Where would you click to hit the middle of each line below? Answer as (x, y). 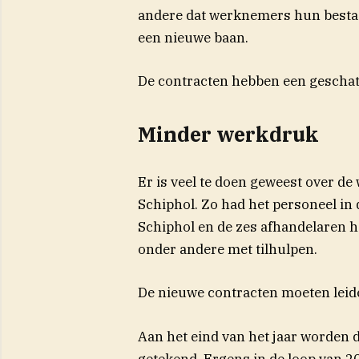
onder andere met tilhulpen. (227, 250)
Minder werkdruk (228, 135)
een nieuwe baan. (193, 37)
